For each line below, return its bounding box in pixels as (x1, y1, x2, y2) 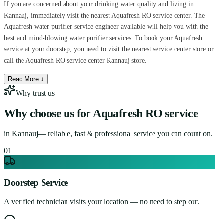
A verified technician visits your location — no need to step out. (4, 197, 200, 206)
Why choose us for (4, 107, 91, 120)
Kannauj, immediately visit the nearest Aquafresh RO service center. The (4, 11, 205, 19)
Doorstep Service (4, 177, 68, 188)
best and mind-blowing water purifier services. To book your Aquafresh (4, 34, 202, 42)
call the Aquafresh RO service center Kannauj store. (4, 56, 147, 64)
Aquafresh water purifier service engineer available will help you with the (4, 22, 208, 30)
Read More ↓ (8, 75, 44, 83)
